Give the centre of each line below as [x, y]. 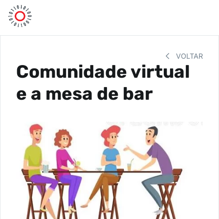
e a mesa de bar [85, 94]
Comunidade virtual [103, 72]
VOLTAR [188, 56]
